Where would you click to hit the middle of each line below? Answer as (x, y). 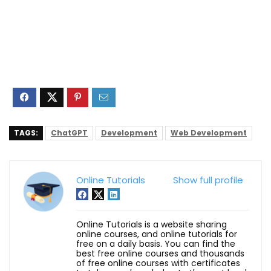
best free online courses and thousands (160, 253)
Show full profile (208, 180)
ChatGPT (69, 132)
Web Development (209, 132)
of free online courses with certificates (158, 263)
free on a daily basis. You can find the (156, 243)
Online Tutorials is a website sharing (152, 224)
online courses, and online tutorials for (157, 234)
